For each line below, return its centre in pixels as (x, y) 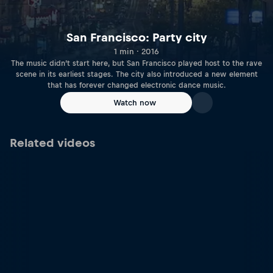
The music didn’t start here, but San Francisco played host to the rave (136, 64)
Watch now (135, 103)
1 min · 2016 (136, 52)
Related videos (52, 143)
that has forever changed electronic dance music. (136, 86)
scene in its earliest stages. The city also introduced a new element (136, 75)
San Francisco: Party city (136, 38)
